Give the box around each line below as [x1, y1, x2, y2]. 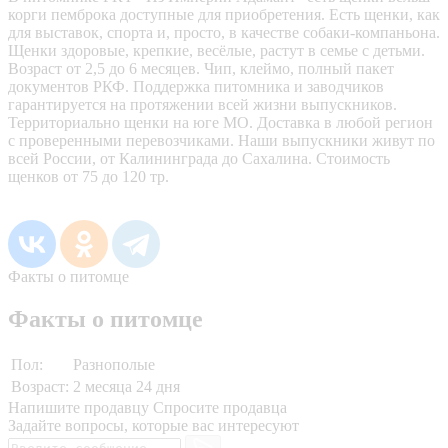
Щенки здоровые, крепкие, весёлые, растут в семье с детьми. [8, 41, 425, 59]
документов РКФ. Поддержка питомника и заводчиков [8, 77, 384, 95]
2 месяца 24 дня [73, 377, 180, 395]
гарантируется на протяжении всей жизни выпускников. [8, 95, 397, 113]
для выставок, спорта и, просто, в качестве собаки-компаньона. [8, 23, 440, 41]
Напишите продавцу [8, 398, 149, 416]
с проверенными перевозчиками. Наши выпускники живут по [8, 131, 435, 149]
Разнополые [73, 355, 155, 373]
